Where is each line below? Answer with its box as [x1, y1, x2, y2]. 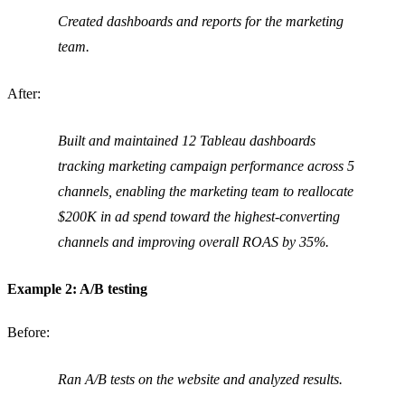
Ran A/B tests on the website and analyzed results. [58, 371, 343, 387]
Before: [7, 324, 50, 340]
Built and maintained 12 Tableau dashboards [58, 132, 316, 148]
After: [7, 85, 41, 101]
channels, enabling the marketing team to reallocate [58, 183, 353, 199]
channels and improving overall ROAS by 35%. [58, 233, 329, 250]
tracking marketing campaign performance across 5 [58, 157, 354, 174]
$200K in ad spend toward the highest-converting [58, 208, 340, 224]
